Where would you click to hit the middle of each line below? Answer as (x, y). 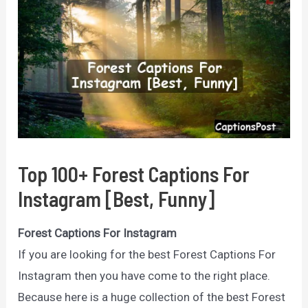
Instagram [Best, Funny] (117, 198)
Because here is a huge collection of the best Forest (152, 297)
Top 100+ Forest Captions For (134, 174)
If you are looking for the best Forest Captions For (147, 254)
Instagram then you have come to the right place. (144, 275)
